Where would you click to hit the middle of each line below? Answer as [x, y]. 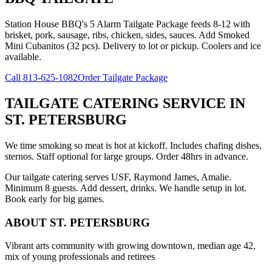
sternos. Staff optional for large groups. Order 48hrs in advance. [127, 156]
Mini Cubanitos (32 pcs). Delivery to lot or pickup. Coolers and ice [133, 46]
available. [23, 57]
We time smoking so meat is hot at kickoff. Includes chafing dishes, [133, 145]
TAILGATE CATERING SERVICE [115, 104]
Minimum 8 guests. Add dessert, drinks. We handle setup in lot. [126, 188]
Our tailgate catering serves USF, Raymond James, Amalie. [118, 177]
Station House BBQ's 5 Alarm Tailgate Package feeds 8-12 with [127, 24]
